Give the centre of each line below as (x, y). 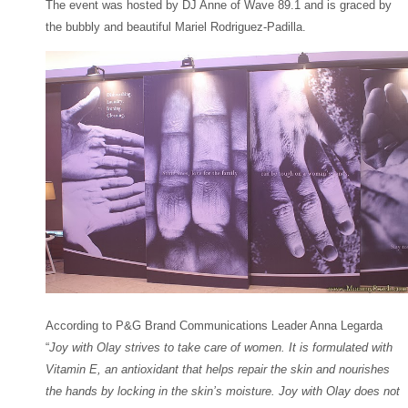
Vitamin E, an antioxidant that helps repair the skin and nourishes (218, 369)
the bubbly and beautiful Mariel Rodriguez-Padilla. (176, 26)
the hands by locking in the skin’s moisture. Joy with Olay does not (223, 391)
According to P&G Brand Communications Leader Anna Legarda (214, 325)
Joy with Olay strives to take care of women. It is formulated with (221, 347)
